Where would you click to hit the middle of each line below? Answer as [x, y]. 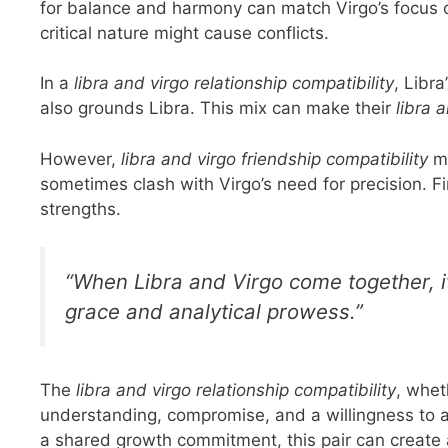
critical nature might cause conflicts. [184, 32]
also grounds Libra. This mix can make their [218, 108]
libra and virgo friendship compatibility [274, 158]
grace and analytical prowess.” [214, 312]
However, [80, 158]
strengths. [80, 208]
